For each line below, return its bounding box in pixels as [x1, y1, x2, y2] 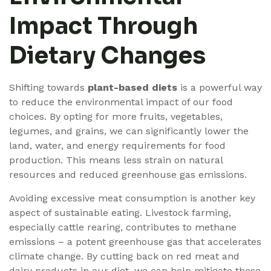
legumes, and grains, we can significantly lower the [9, 125, 249, 137]
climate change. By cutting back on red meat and [9, 250, 240, 262]
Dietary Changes [9, 41, 206, 71]
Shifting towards [9, 82, 88, 94]
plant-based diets [88, 82, 177, 94]
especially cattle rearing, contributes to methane [9, 221, 237, 233]
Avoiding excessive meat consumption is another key [9, 192, 255, 204]
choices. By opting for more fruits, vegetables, [9, 111, 223, 123]
